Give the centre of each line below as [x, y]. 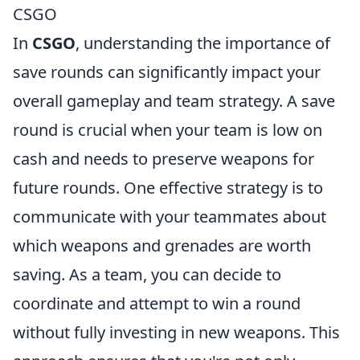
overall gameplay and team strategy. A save [174, 101]
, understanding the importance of [203, 43]
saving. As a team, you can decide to [147, 274]
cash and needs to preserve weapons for [164, 159]
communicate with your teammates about [170, 217]
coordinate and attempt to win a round [157, 303]
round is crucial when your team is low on [168, 130]
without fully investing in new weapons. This [176, 332]
